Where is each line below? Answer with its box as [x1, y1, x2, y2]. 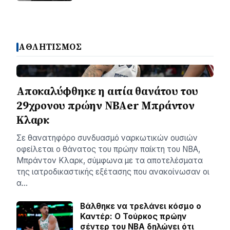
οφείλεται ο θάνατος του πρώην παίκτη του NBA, [16, 144, 200, 154]
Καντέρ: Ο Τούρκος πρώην [80, 212, 186, 221]
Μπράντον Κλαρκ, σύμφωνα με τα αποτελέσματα [16, 156, 203, 165]
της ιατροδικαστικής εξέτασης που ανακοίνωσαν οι [16, 167, 209, 177]
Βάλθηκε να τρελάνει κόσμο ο [80, 201, 201, 211]
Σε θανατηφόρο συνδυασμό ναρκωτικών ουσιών [16, 133, 198, 143]
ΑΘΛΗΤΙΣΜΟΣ [18, 41, 82, 53]
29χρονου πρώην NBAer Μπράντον [16, 98, 195, 113]
